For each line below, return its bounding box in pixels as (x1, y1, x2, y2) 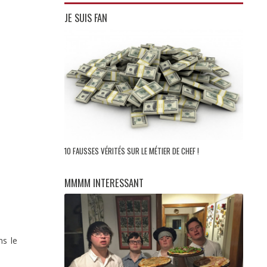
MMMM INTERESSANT (64, 175, 144, 191)
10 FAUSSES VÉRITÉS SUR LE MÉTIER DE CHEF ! (64, 145, 201, 157)
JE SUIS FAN (64, 10, 107, 25)
